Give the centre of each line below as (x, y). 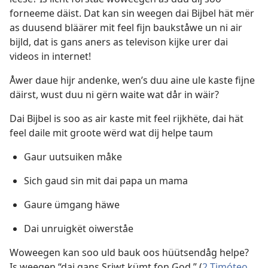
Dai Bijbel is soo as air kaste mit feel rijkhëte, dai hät (127, 119)
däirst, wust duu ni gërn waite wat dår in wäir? (114, 95)
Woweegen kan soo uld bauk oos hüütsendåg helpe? (129, 253)
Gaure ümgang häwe (72, 205)
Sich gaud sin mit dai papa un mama (106, 181)
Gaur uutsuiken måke (73, 157)
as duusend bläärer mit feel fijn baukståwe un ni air (126, 28)
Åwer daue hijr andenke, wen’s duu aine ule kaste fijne (132, 80)
